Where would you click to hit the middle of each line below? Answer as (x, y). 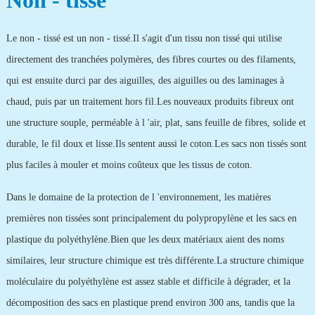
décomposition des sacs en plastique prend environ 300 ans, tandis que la (150, 303)
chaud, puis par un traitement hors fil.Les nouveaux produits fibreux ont (150, 102)
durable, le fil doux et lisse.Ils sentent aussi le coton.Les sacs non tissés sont (156, 144)
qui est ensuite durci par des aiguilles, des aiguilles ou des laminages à (145, 81)
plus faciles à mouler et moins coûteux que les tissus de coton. (129, 165)
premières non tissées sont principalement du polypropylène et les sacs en (151, 218)
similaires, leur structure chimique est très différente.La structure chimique (155, 261)
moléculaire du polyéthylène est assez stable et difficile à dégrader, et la (148, 282)
